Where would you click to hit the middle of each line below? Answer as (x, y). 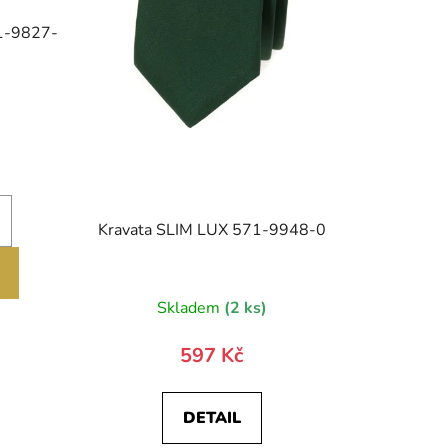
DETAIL (211, 418)
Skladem (190, 308)
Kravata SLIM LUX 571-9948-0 (211, 230)
